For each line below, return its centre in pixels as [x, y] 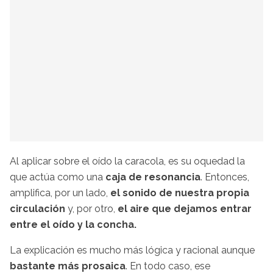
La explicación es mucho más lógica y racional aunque [132, 250]
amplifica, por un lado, [60, 193]
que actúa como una [58, 177]
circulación [37, 208]
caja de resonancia [153, 177]
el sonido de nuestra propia [180, 193]
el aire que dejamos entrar [185, 208]
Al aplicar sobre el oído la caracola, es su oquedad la [127, 161]
